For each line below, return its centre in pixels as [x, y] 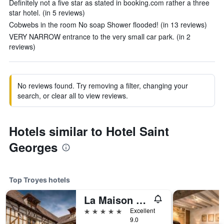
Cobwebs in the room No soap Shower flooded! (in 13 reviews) [108, 24]
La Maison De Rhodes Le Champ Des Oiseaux [141, 200]
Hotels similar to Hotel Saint [89, 131]
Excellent [142, 210]
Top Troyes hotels [39, 180]
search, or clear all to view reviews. [73, 95]
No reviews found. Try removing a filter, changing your [103, 85]
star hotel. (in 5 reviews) [47, 12]
